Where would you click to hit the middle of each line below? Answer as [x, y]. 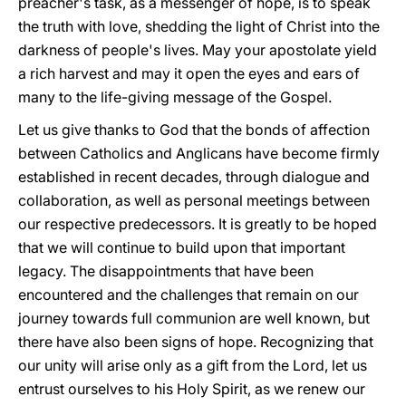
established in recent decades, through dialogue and [194, 177]
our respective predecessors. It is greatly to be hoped [198, 224]
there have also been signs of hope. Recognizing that [196, 342]
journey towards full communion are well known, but [194, 318]
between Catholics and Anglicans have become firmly [199, 153]
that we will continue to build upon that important [182, 247]
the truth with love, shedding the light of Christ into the [199, 26]
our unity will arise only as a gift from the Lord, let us [193, 365]
